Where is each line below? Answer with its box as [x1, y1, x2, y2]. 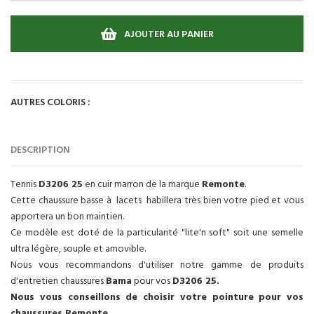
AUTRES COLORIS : [11, 94, 90, 111]
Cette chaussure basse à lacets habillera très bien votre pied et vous [11, 192, 303, 209]
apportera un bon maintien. [11, 208, 124, 225]
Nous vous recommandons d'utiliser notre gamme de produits [11, 257, 303, 273]
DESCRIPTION [11, 142, 70, 158]
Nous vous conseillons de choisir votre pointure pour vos [11, 289, 303, 306]
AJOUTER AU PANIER [123, 26, 214, 43]
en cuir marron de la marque [83, 176, 202, 193]
